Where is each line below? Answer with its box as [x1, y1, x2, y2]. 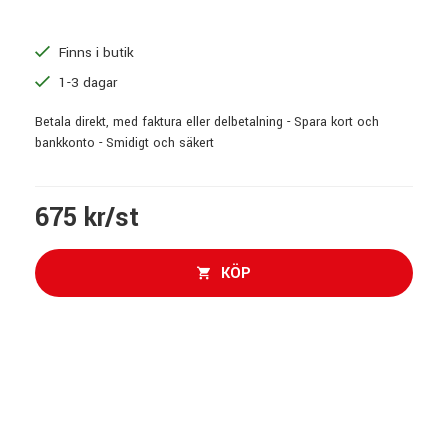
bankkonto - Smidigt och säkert [35, 133, 214, 152]
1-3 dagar [55, 72, 117, 92]
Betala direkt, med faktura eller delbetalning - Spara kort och [35, 112, 379, 131]
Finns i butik [55, 42, 134, 62]
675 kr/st [35, 199, 139, 236]
